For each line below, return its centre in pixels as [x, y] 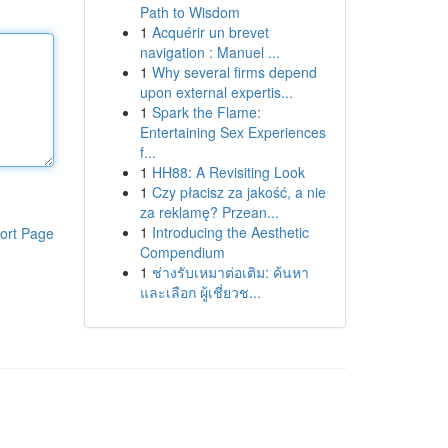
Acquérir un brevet [210, 32]
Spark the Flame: [206, 112]
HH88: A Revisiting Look [228, 172]
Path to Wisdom [189, 12]
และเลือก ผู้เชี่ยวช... [200, 292]
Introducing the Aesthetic [230, 232]
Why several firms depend [234, 72]
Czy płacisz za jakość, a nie [238, 192]
